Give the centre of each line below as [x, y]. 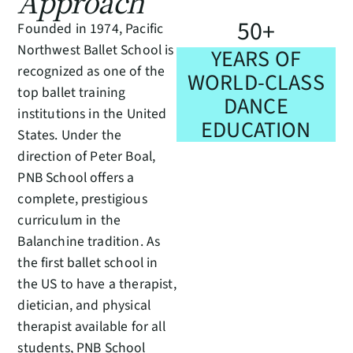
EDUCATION [256, 130]
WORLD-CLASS [256, 83]
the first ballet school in [88, 262]
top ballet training [72, 92]
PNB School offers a [76, 177]
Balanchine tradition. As [89, 241]
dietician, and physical [84, 305]
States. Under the [70, 135]
